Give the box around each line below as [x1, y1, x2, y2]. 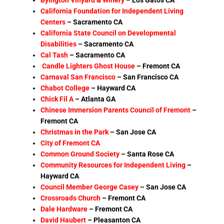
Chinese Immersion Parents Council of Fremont [40, 105, 191, 114]
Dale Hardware [40, 204, 88, 213]
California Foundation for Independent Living [40, 6, 184, 15]
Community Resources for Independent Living [40, 160, 187, 169]
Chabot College [40, 83, 90, 92]
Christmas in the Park [40, 127, 109, 136]
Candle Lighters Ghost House [42, 61, 135, 70]
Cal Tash [40, 50, 68, 59]
